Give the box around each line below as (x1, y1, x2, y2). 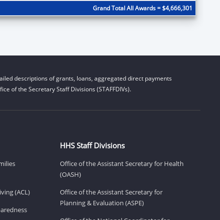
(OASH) (60, 169, 81, 179)
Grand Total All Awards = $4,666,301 (92, 3, 192, 12)
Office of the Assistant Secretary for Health (60, 159, 184, 168)
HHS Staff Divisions (60, 140, 125, 150)
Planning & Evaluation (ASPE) (60, 198, 144, 207)
